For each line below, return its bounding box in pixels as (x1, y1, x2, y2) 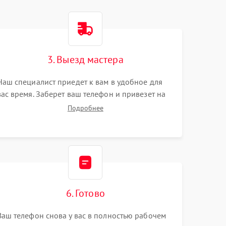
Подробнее (67, 103, 103, 112)
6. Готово (66, 187, 105, 200)
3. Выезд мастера (47, 53, 124, 66)
